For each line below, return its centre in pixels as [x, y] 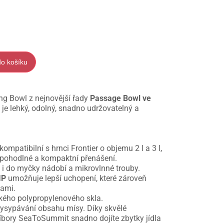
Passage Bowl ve [121, 98]
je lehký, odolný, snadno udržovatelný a [71, 108]
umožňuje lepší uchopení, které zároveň [76, 178]
